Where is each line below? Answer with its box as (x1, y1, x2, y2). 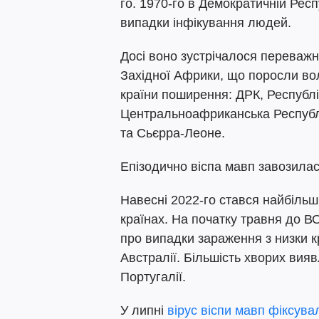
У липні (120, 303, 167, 318)
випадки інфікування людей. (120, 16, 291, 30)
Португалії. (120, 270, 186, 284)
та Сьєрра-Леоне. (120, 126, 225, 140)
